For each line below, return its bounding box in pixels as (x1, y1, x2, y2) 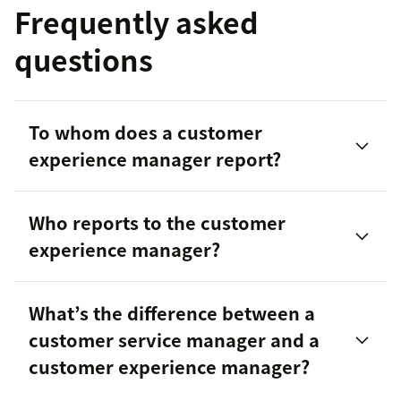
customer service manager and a (29, 326, 320, 353)
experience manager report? (29, 145, 281, 172)
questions (14, 38, 153, 81)
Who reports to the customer (29, 209, 286, 235)
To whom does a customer (29, 118, 262, 145)
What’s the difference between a (29, 299, 315, 326)
